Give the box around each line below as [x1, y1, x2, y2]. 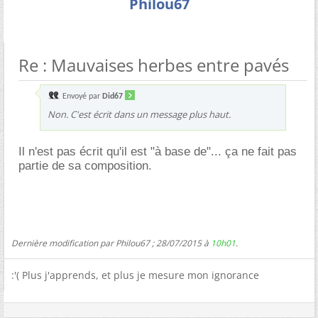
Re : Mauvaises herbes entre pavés [18, 53, 289, 77]
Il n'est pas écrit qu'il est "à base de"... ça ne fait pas [18, 145, 297, 158]
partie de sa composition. [18, 159, 152, 172]
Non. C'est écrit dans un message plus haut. [48, 108, 231, 121]
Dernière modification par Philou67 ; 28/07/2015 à [11, 237, 211, 249]
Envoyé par [60, 92, 102, 101]
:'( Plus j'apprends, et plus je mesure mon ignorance [11, 268, 259, 282]
